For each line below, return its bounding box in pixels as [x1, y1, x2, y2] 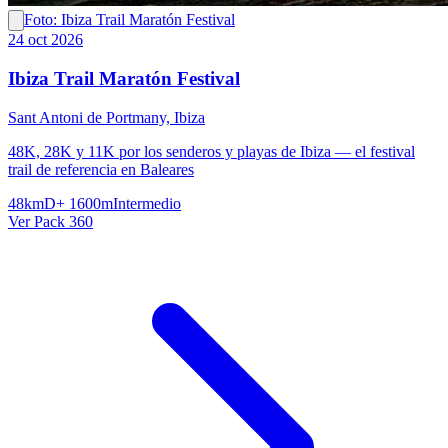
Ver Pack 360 [8, 212, 93, 230]
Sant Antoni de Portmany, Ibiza [8, 108, 205, 126]
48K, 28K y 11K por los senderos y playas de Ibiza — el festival [8, 142, 415, 160]
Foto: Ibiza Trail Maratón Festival [24, 11, 235, 29]
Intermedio [113, 194, 181, 212]
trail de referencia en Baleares [8, 160, 194, 178]
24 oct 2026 [8, 31, 83, 49]
